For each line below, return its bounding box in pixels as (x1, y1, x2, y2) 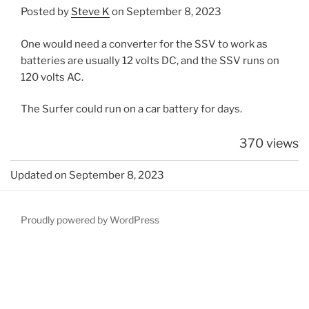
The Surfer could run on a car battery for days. (21, 103, 242, 116)
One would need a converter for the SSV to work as (21, 37, 268, 50)
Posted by (21, 6, 71, 19)
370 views (239, 135, 299, 150)
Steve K (71, 6, 110, 19)
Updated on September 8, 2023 (10, 168, 164, 181)
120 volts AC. (21, 70, 83, 83)
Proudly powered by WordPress (21, 213, 159, 226)
